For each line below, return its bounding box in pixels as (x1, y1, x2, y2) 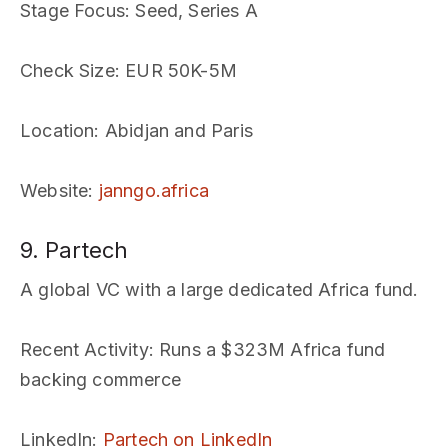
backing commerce (20, 369, 181, 390)
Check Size (20, 60, 115, 81)
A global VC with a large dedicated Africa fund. (20, 279, 419, 300)
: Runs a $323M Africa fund (148, 339, 386, 360)
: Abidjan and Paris (94, 120, 253, 141)
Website (20, 180, 89, 201)
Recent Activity (20, 339, 149, 360)
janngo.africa (98, 180, 209, 201)
